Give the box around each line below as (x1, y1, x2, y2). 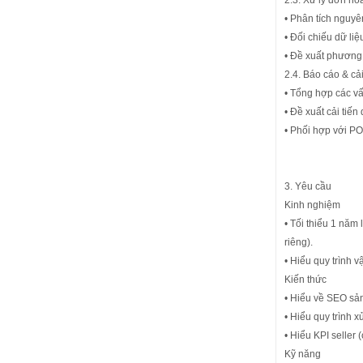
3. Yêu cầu (284, 181, 331, 192)
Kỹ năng (284, 348, 321, 360)
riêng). (284, 237, 313, 248)
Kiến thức (284, 274, 327, 285)
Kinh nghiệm (284, 199, 340, 211)
